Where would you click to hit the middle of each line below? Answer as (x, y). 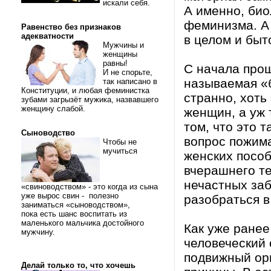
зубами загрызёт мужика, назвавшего (90, 100)
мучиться (120, 151)
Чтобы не (120, 142)
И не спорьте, (128, 72)
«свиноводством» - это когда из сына (90, 187)
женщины (120, 54)
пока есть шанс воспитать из (74, 214)
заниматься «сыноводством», (77, 205)
